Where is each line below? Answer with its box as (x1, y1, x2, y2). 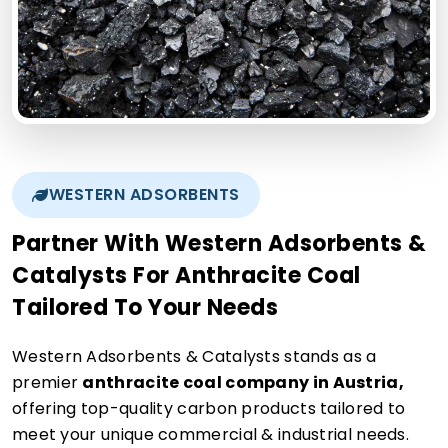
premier (12, 370, 83, 394)
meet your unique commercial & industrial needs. (12, 422, 410, 446)
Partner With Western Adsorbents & (12, 227, 427, 259)
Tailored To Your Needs (12, 291, 278, 323)
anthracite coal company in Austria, (82, 370, 404, 394)
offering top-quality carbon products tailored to (12, 396, 406, 420)
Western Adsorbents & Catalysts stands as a (12, 344, 377, 368)
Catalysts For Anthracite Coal (12, 259, 361, 291)
